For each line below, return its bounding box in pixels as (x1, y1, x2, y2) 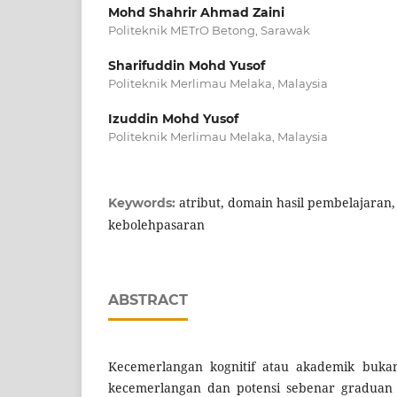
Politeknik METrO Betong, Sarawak (108, 23, 310, 38)
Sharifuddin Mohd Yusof (108, 58, 265, 74)
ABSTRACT (108, 292, 188, 309)
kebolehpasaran (108, 216, 205, 234)
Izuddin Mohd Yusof (108, 111, 238, 128)
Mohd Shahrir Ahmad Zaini (108, 4, 284, 21)
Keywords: (108, 195, 179, 212)
